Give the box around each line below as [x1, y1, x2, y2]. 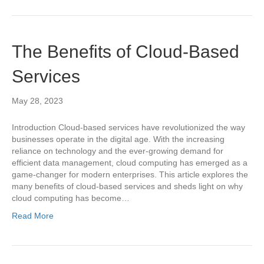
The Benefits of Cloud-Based [12, 42, 239, 61]
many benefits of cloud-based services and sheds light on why [12, 181, 243, 191]
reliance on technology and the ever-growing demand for [12, 146, 223, 156]
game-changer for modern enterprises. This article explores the [12, 170, 248, 179]
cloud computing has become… [12, 193, 130, 203]
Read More [12, 211, 54, 220]
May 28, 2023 [12, 96, 63, 105]
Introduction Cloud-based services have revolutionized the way [12, 123, 245, 132]
